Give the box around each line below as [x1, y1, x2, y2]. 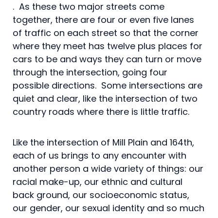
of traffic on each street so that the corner [13, 26, 199, 39]
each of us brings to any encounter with [13, 149, 186, 162]
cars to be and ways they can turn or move [13, 53, 201, 65]
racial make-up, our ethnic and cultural [13, 175, 182, 188]
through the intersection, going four [13, 66, 167, 78]
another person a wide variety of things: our [13, 162, 203, 175]
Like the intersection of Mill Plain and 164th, [13, 136, 194, 148]
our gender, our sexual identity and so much [13, 201, 204, 214]
